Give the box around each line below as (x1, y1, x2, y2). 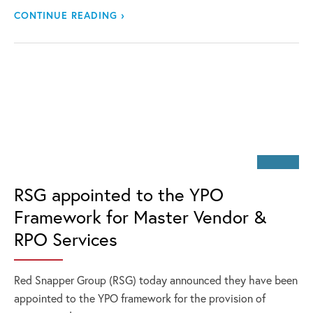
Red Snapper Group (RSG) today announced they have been (14, 272, 298, 287)
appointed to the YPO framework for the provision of (14, 291, 265, 305)
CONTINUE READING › (14, 8, 125, 22)
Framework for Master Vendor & (14, 205, 266, 228)
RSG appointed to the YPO (14, 182, 224, 206)
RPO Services (14, 227, 117, 251)
